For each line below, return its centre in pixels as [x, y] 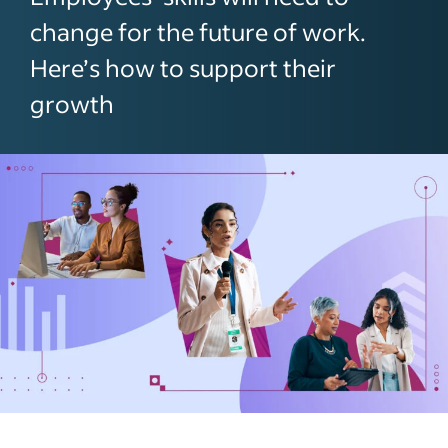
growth [72, 103]
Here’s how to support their [183, 67]
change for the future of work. [198, 31]
